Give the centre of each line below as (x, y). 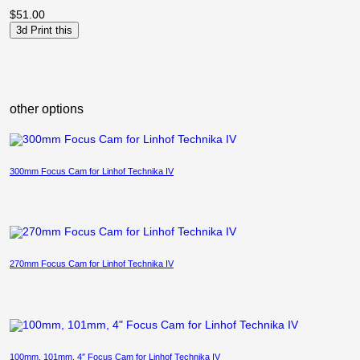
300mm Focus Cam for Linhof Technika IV (92, 171)
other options (47, 108)
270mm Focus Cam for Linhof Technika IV (92, 264)
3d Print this (44, 30)
